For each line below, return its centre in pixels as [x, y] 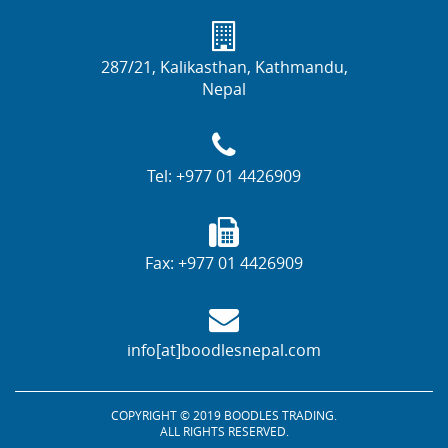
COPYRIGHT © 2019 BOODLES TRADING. [224, 415]
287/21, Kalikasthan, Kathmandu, [224, 67]
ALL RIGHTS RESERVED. [224, 431]
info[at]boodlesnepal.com [224, 350]
